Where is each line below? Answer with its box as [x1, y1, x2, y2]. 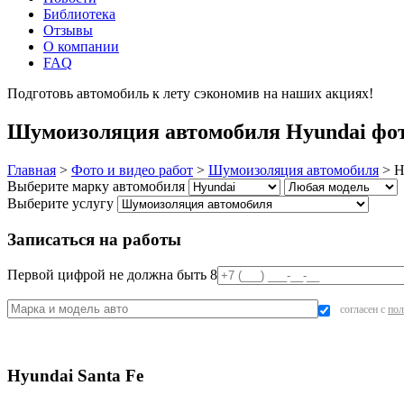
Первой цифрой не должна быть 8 [7, 267, 217, 283]
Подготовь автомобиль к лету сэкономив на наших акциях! [7, 86, 377, 101]
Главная [7, 161, 56, 178]
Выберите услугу [7, 195, 114, 211]
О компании [43, 39, 119, 54]
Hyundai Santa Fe [7, 365, 143, 385]
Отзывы [43, 23, 93, 38]
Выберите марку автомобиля [7, 178, 185, 194]
